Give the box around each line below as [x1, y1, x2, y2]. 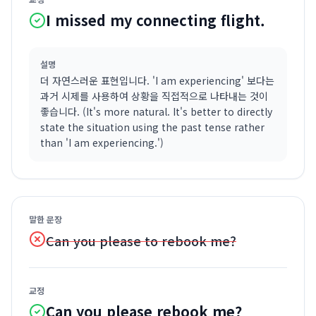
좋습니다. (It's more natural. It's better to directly [40, 104, 272, 119]
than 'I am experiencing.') [40, 135, 164, 150]
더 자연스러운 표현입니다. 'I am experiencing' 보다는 [40, 73, 274, 87]
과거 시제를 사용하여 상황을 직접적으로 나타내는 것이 [40, 89, 268, 103]
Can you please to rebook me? [46, 231, 236, 250]
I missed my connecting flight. [46, 10, 265, 30]
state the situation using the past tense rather [40, 120, 265, 134]
